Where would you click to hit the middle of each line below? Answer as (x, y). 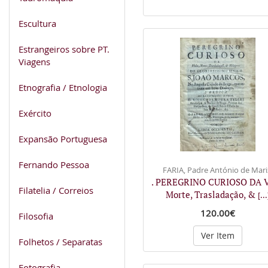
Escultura (37, 23)
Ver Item (218, 235)
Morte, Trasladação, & (212, 194)
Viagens (34, 61)
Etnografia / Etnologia (63, 87)
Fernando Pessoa (54, 164)
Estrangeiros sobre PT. (64, 49)
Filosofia (36, 216)
